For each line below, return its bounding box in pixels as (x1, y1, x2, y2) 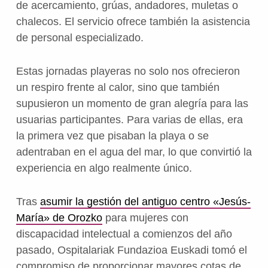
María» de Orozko (16, 212, 102, 224)
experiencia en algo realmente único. (16, 162, 192, 175)
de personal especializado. (16, 31, 144, 44)
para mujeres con (102, 212, 188, 224)
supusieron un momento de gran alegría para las (16, 98, 248, 110)
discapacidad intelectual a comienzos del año (16, 228, 232, 240)
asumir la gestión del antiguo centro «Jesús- (39, 196, 251, 208)
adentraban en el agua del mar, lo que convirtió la (16, 146, 252, 159)
